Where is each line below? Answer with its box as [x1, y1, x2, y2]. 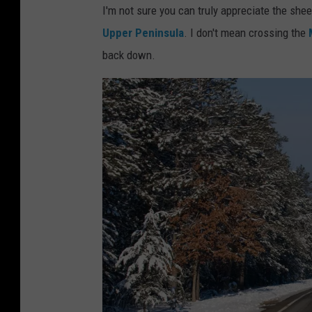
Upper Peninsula [102, 26, 184, 40]
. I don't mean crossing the [184, 26, 309, 40]
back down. [102, 48, 155, 63]
